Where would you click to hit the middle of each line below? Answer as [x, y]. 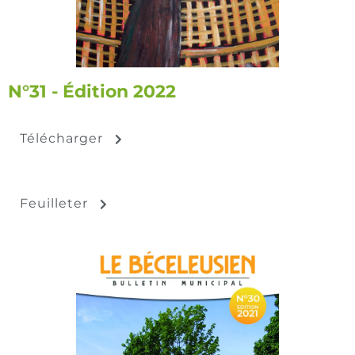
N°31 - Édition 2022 [92, 92]
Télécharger [61, 139]
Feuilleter [54, 204]
